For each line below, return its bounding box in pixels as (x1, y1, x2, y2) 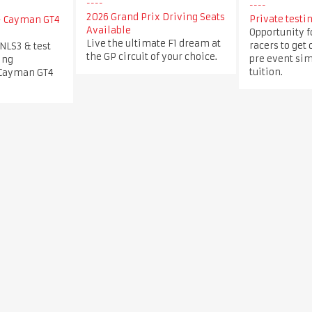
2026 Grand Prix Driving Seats (86, 10, 225, 23)
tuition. (249, 65, 283, 78)
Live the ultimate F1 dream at (86, 37, 221, 49)
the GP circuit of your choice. (86, 50, 217, 63)
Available (86, 24, 131, 36)
